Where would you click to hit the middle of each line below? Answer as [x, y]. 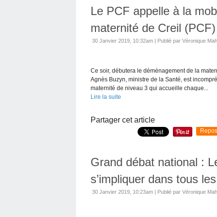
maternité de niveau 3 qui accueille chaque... [149, 88]
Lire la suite [106, 97]
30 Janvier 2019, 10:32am [123, 40]
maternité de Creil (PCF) [153, 28]
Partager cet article [123, 120]
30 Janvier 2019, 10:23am [123, 192]
